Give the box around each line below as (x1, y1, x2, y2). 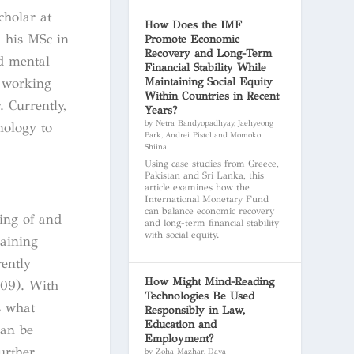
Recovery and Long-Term (144, 46, 272, 60)
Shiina (144, 141, 167, 152)
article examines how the (144, 181, 250, 193)
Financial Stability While (144, 60, 266, 74)
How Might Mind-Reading (144, 274, 274, 288)
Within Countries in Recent (144, 88, 279, 103)
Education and (144, 317, 217, 331)
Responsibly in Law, (144, 303, 245, 317)
